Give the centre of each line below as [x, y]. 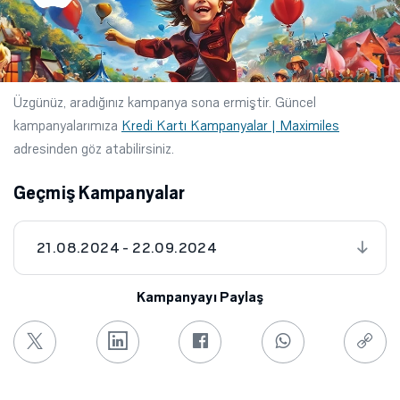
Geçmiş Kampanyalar [100, 192]
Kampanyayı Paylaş [200, 297]
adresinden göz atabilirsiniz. [94, 148]
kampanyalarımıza [67, 125]
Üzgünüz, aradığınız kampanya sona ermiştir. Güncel [165, 102]
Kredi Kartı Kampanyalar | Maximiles [230, 125]
